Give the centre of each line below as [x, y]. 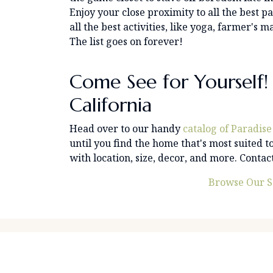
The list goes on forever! [126, 41]
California [111, 105]
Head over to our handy [126, 128]
